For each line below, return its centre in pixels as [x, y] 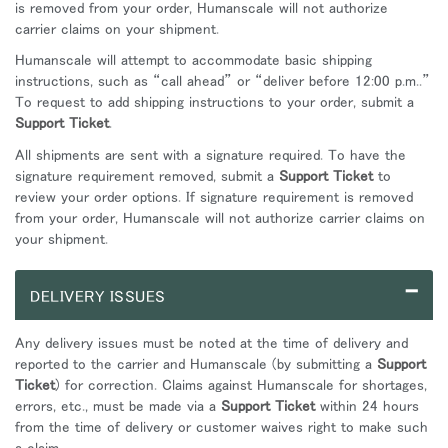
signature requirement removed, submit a [147, 175]
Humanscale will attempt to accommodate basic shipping [193, 59]
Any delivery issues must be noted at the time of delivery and [211, 342]
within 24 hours [367, 405]
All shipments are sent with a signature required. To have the [210, 154]
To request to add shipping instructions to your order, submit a [214, 101]
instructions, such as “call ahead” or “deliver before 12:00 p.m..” [222, 80]
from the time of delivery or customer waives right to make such [221, 426]
